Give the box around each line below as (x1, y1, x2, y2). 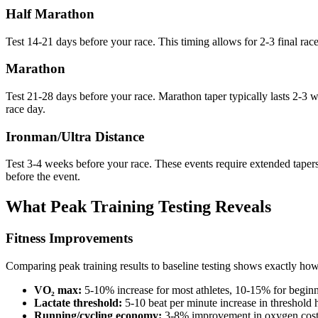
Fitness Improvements (6, 231, 133, 246)
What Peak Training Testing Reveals (6, 197, 271, 216)
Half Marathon (6, 6, 94, 21)
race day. (6, 103, 45, 116)
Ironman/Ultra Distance (6, 128, 144, 144)
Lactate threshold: (34, 297, 122, 309)
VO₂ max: (34, 284, 82, 296)
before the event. (6, 170, 80, 183)
